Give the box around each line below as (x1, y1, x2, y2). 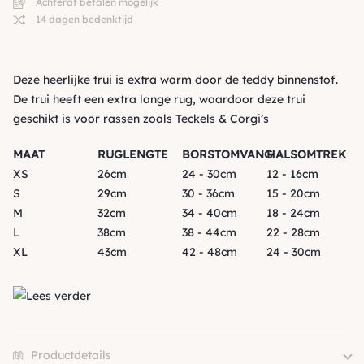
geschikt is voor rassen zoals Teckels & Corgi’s (13, 111, 269, 127)
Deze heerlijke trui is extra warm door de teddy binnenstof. (13, 72, 338, 88)
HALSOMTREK (266, 147, 346, 162)
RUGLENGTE (97, 147, 168, 162)
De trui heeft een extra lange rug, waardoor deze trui (13, 92, 305, 107)
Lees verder (26, 288, 91, 304)
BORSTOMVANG (182, 147, 273, 162)
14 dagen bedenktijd (33, 13, 133, 26)
